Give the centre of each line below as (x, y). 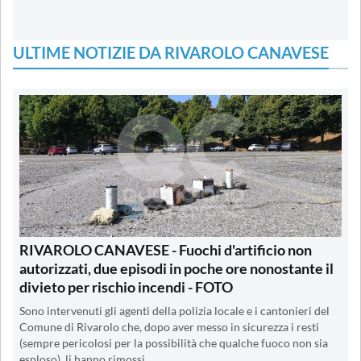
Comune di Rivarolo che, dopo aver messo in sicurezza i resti (169, 328)
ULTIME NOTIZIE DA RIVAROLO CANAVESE (171, 53)
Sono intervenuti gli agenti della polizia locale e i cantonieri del (174, 311)
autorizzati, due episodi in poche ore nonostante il (176, 269)
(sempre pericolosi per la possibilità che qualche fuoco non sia (174, 344)
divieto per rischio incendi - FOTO (126, 287)
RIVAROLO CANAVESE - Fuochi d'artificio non (166, 250)
